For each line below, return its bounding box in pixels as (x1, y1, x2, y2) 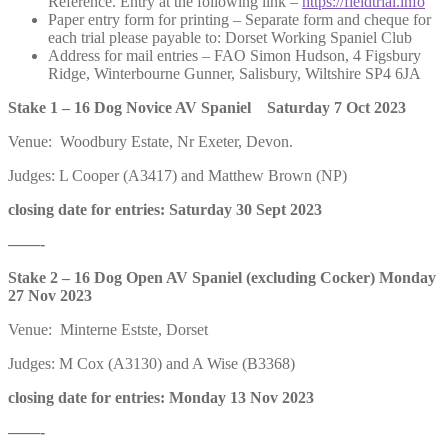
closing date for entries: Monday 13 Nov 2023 (8, 388, 314, 406)
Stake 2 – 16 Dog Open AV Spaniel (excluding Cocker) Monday (8, 268, 436, 286)
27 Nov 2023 (8, 286, 92, 304)
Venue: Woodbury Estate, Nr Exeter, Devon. (8, 132, 293, 150)
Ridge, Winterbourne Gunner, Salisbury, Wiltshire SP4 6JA (48, 64, 421, 82)
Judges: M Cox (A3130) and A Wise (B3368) (8, 354, 295, 372)
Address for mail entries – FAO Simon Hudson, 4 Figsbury (48, 46, 421, 64)
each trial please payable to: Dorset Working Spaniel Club (48, 28, 412, 46)
